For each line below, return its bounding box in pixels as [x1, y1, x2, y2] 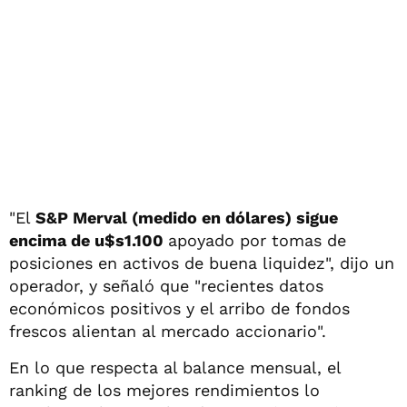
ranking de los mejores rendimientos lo [9, 380, 320, 400]
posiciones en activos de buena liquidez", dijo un [9, 253, 394, 273]
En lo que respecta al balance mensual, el [9, 357, 341, 377]
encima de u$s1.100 [9, 230, 168, 250]
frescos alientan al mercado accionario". [9, 321, 326, 341]
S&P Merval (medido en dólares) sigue [35, 207, 338, 227]
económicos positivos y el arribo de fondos [9, 298, 350, 318]
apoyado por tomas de [168, 230, 346, 250]
